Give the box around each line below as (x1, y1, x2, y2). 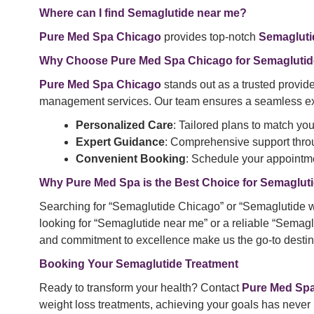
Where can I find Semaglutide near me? (39, 7, 247, 20)
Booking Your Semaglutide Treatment (39, 258, 238, 271)
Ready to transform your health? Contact (39, 282, 242, 294)
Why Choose (39, 55, 111, 67)
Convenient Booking (76, 153, 186, 165)
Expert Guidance (76, 136, 165, 149)
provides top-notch (161, 31, 259, 43)
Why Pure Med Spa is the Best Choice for (39, 177, 260, 189)
